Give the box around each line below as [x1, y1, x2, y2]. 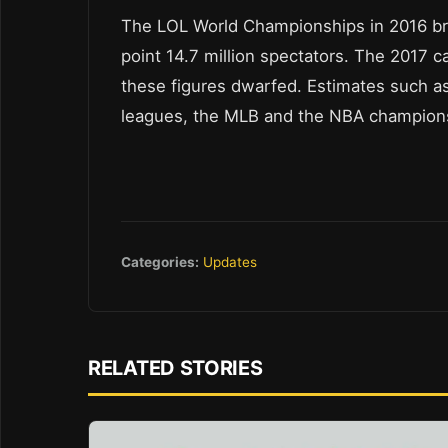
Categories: [121, 253, 199, 270]
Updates [203, 253, 257, 270]
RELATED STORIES [88, 355, 263, 380]
